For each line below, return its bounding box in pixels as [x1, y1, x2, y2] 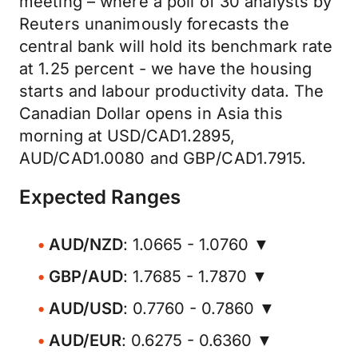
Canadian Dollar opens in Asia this [19, 104, 283, 123]
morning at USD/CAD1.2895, [19, 126, 235, 145]
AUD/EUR [49, 331, 121, 350]
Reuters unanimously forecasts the [19, 14, 289, 34]
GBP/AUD [49, 267, 123, 286]
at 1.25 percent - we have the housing [19, 59, 312, 78]
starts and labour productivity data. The [19, 82, 324, 101]
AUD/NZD [49, 235, 123, 254]
